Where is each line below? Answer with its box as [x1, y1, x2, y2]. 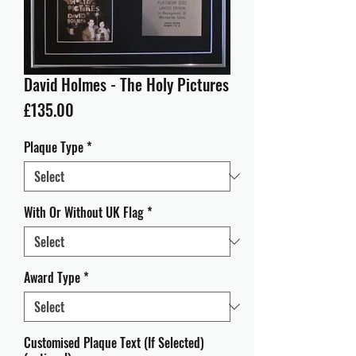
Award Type [24, 268, 80, 287]
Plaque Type [24, 137, 83, 157]
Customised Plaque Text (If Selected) [24, 333, 204, 352]
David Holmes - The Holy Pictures [24, 72, 229, 96]
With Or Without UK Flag [24, 203, 144, 222]
